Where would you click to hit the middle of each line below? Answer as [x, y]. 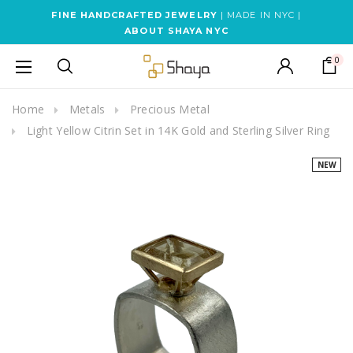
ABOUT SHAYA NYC [176, 31]
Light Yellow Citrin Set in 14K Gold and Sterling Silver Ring [178, 130]
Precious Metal [169, 109]
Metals [87, 109]
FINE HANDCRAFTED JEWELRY [134, 15]
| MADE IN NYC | [259, 15]
